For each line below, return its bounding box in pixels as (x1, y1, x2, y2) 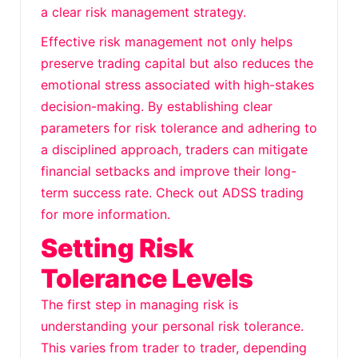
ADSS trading (222, 185, 304, 201)
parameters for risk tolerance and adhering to (41, 120, 317, 136)
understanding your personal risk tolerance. (41, 318, 304, 334)
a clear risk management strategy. (41, 4, 246, 20)
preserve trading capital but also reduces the (41, 55, 313, 71)
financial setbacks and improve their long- (41, 163, 296, 179)
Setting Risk (41, 233, 193, 264)
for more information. (41, 206, 170, 222)
